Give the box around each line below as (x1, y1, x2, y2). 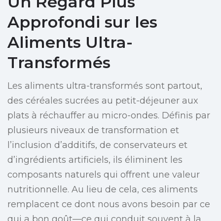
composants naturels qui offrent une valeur (7, 169, 200, 181)
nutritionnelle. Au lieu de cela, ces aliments (7, 184, 198, 195)
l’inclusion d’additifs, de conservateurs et (7, 140, 187, 151)
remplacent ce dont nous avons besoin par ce (7, 199, 210, 210)
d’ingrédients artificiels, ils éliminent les (7, 154, 183, 166)
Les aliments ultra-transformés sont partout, (7, 80, 202, 92)
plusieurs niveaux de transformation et (7, 125, 179, 136)
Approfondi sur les (7, 12, 157, 32)
